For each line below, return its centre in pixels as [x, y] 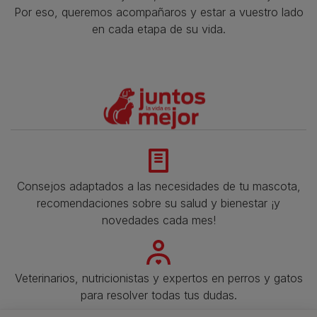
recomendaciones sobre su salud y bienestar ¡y [158, 203]
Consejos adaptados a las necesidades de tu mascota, [158, 186]
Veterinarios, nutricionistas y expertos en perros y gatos [158, 278]
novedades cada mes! [158, 220]
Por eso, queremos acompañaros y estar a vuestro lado [158, 12]
